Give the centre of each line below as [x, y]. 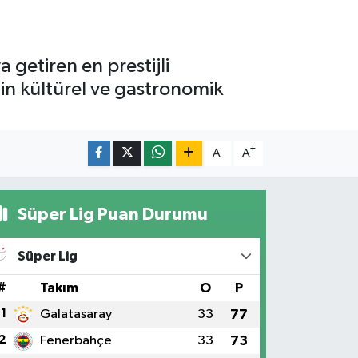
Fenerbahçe [76, 340]
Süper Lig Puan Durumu [111, 214]
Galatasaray [76, 314]
